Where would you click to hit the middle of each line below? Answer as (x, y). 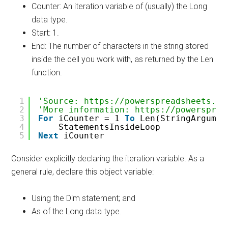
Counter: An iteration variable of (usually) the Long (120, 6)
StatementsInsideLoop (110, 127)
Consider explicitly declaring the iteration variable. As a (108, 159)
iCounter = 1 (92, 118)
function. (47, 73)
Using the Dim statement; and (84, 198)
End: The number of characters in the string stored (120, 46)
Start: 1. (46, 33)
